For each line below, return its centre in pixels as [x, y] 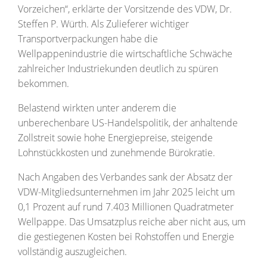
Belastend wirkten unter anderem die [97, 108]
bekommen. [44, 83]
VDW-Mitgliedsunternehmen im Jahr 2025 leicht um [126, 192]
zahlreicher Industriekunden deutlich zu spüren [118, 68]
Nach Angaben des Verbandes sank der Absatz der [125, 177]
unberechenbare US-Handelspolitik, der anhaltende [128, 122]
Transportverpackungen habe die [88, 38]
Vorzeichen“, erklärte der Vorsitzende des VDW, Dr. [125, 9]
